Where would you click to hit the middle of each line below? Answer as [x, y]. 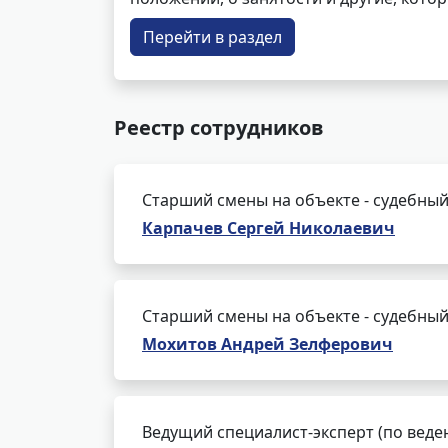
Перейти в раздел [212, 37]
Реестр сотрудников [219, 127]
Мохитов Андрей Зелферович [267, 344]
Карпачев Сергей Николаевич [268, 228]
